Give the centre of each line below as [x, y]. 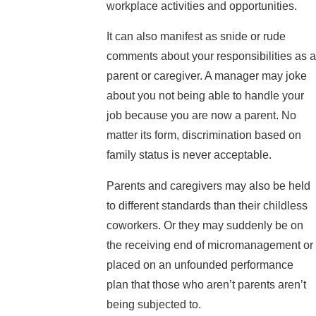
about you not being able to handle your [205, 96]
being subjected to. [153, 305]
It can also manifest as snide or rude [196, 37]
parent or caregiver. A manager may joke [206, 76]
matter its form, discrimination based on [203, 135]
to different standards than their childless [207, 206]
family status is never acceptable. [189, 155]
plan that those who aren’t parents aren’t [206, 285]
